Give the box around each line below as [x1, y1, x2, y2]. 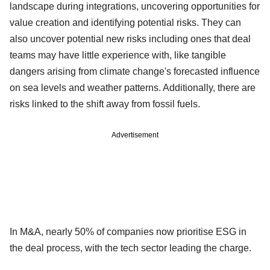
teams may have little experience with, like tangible [10, 49, 226, 60]
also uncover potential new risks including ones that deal [10, 33, 251, 44]
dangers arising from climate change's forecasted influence [10, 66, 260, 77]
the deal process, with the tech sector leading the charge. [10, 242, 251, 253]
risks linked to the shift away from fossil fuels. [10, 98, 200, 109]
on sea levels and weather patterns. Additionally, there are [10, 82, 256, 93]
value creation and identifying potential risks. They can [10, 17, 241, 28]
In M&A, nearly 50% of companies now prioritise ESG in [10, 226, 246, 237]
